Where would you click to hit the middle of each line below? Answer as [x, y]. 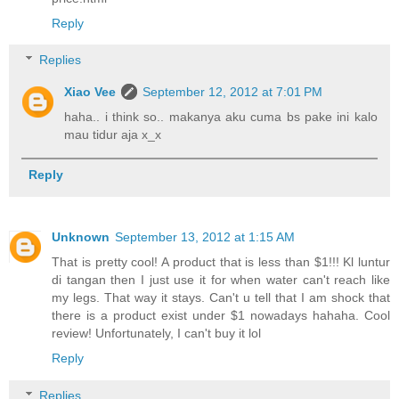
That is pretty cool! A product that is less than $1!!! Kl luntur [221, 262]
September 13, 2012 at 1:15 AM [205, 237]
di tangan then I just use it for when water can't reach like [221, 280]
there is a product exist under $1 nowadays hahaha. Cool [221, 316]
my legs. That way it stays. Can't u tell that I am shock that [221, 298]
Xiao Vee [90, 92]
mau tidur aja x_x [113, 135]
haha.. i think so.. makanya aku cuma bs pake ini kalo [221, 117]
